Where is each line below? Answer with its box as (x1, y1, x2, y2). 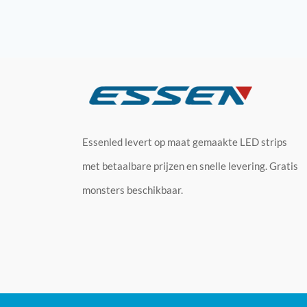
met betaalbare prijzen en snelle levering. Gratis (82, 160, 298, 173)
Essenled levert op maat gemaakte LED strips (82, 136, 287, 149)
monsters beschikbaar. (82, 184, 183, 197)
